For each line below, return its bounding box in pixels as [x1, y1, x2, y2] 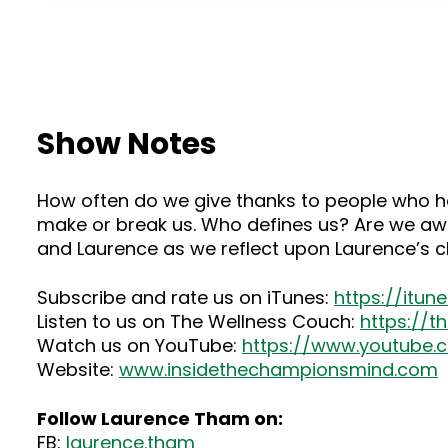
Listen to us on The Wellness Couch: [37, 309, 360, 334]
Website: [37, 357, 119, 382]
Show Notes [37, 123, 217, 165]
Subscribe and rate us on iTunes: [37, 285, 334, 310]
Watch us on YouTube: [37, 333, 242, 358]
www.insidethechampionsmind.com [119, 357, 438, 382]
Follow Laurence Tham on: [37, 406, 283, 431]
